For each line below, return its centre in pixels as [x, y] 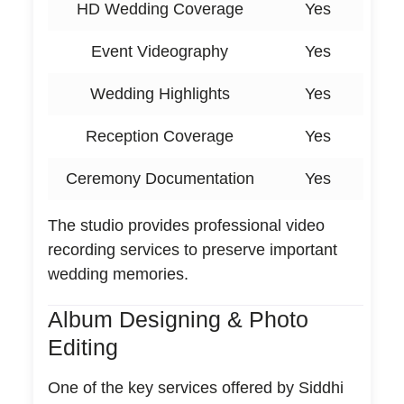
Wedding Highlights [160, 93]
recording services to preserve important [192, 249]
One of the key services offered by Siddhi [195, 387]
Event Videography [160, 51]
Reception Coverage [160, 136]
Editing [83, 347]
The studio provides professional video [186, 225]
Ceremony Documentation [160, 178]
